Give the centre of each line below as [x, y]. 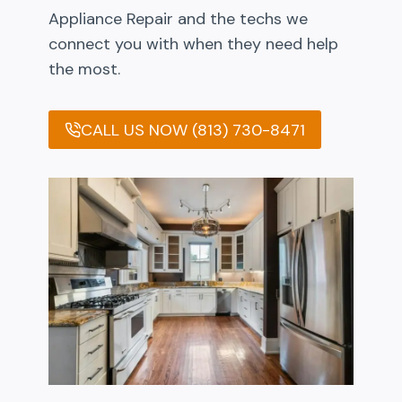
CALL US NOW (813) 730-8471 [193, 130]
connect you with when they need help [193, 44]
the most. [84, 70]
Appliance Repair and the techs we [178, 19]
